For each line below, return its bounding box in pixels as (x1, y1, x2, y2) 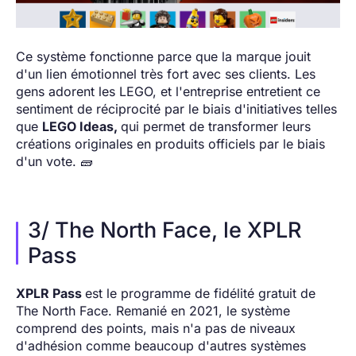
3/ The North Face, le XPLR (28, 217, 302, 244)
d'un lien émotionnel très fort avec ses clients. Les (16, 66, 315, 83)
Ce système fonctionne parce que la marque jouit (16, 48, 311, 65)
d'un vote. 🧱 (16, 153, 93, 170)
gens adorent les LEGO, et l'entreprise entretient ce (16, 83, 320, 100)
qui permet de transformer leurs (121, 118, 311, 135)
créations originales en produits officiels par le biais (16, 136, 325, 153)
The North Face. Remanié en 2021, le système (16, 303, 290, 319)
